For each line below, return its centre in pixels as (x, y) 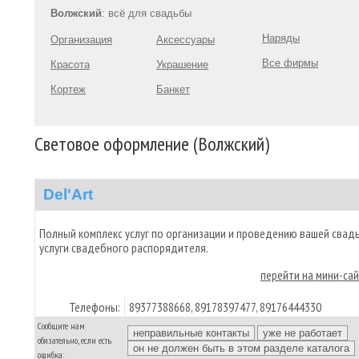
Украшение (182, 65)
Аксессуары (186, 40)
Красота (70, 65)
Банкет (173, 89)
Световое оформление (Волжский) (152, 144)
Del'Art (68, 194)
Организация (81, 40)
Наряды (281, 38)
